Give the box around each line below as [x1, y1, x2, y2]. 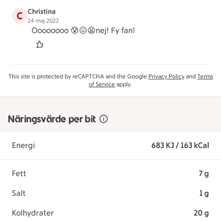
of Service [89, 81, 115, 88]
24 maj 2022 [28, 17, 59, 24]
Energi [12, 141, 35, 150]
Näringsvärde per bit [8, 113, 96, 125]
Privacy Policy [148, 73, 184, 80]
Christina [28, 7, 56, 16]
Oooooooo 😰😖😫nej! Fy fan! [32, 26, 135, 35]
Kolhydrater [12, 208, 54, 218]
